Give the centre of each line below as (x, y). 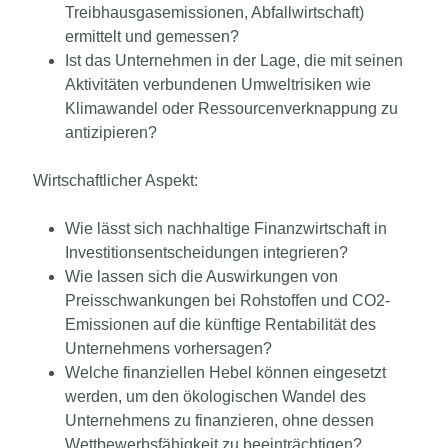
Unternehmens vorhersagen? (168, 348)
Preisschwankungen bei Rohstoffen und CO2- (227, 300)
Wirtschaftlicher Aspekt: (115, 180)
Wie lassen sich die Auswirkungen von (201, 276)
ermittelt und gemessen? (152, 36)
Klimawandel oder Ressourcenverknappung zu (231, 108)
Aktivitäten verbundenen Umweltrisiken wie (218, 84)
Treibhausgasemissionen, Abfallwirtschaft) (214, 12)
